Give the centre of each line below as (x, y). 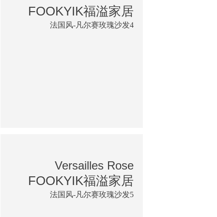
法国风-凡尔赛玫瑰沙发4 (92, 25)
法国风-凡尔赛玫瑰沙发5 (92, 194)
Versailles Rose (94, 165)
